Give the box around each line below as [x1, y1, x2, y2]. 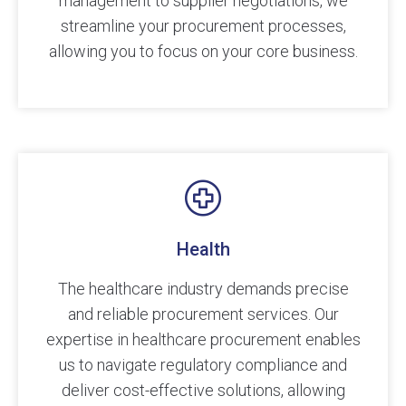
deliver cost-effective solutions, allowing [61, 381, 345, 401]
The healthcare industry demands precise [57, 279, 349, 299]
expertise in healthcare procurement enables [45, 330, 361, 350]
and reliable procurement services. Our [67, 304, 339, 324]
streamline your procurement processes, [60, 16, 346, 36]
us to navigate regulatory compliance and [59, 355, 347, 375]
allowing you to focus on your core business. [48, 42, 358, 62]
